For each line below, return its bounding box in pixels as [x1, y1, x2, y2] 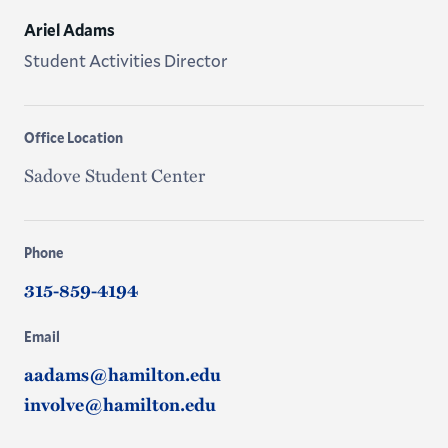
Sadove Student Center [23, 161, 205, 188]
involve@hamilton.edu [23, 390, 216, 417]
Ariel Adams [23, 18, 115, 40]
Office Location [23, 127, 123, 147]
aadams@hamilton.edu [23, 360, 221, 387]
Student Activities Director [23, 48, 228, 72]
